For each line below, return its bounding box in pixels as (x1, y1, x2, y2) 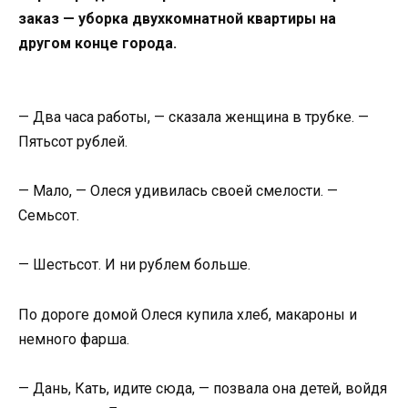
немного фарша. (18, 330, 129, 348)
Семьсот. (18, 207, 79, 225)
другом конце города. (18, 34, 177, 52)
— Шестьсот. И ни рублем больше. (18, 256, 250, 274)
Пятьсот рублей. (18, 132, 127, 150)
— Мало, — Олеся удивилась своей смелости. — (18, 182, 338, 200)
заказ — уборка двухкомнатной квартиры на (18, 9, 336, 27)
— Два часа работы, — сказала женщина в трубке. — (18, 107, 369, 126)
